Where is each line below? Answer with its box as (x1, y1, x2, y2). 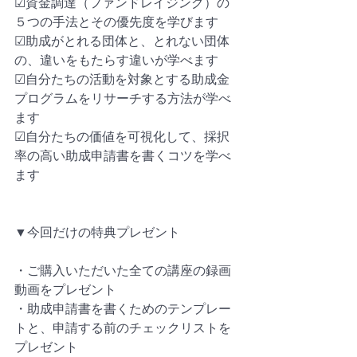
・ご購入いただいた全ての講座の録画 (14, 263, 231, 277)
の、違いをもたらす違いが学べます (14, 53, 218, 67)
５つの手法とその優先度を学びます (14, 14, 218, 29)
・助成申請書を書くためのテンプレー (14, 301, 231, 316)
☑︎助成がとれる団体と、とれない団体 (14, 33, 229, 48)
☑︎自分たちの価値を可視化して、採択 (14, 129, 229, 143)
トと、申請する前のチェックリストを (14, 320, 231, 335)
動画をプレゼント (14, 282, 116, 296)
